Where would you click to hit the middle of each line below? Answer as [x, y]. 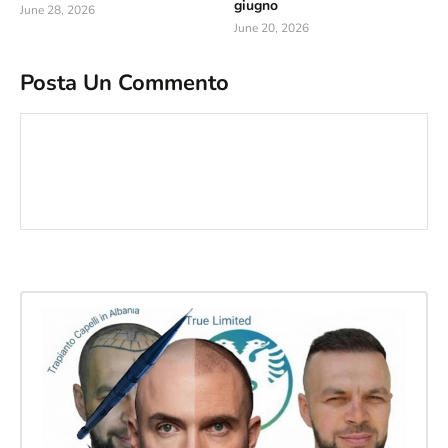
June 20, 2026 [271, 28]
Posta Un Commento [124, 82]
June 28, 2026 [57, 10]
